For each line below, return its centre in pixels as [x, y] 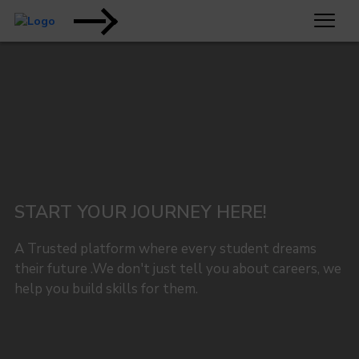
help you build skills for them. [106, 289]
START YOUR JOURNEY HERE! [140, 212]
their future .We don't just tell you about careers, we [177, 269]
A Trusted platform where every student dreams [165, 249]
